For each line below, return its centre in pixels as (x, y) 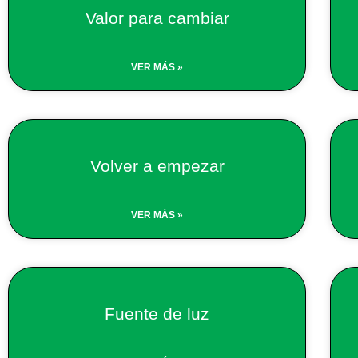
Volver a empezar (157, 165)
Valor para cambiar (157, 18)
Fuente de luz (157, 313)
